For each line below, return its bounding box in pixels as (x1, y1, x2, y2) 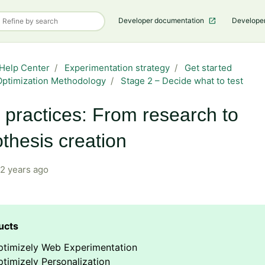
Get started (185, 62, 232, 73)
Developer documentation (118, 15, 206, 25)
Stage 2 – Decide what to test (121, 75, 243, 86)
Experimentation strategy (64, 62, 170, 73)
